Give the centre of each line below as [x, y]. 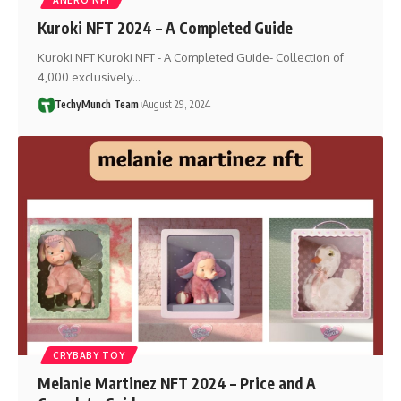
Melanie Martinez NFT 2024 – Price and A [176, 383]
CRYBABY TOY [89, 355]
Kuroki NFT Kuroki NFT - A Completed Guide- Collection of [190, 57]
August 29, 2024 [176, 104]
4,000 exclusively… [89, 77]
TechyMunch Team [96, 104]
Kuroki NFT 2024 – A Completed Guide [165, 27]
